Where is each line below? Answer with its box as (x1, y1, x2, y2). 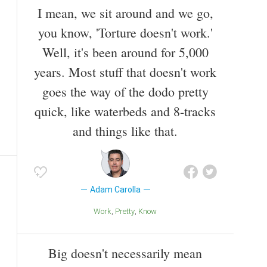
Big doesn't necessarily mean (48, 244, 202, 262)
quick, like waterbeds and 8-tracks (35, 102, 216, 120)
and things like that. (73, 122, 178, 139)
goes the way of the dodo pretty (42, 82, 209, 100)
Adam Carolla (90, 184, 141, 194)
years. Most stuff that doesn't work (34, 63, 216, 80)
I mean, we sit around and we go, (37, 4, 213, 21)
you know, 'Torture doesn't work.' (38, 23, 213, 41)
